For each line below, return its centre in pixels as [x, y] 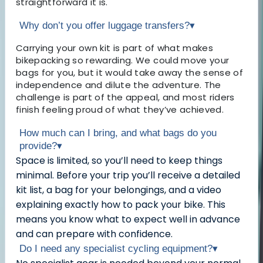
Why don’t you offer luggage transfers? [104, 26]
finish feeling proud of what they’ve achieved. [120, 110]
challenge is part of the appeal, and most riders [125, 97]
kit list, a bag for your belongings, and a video [119, 190]
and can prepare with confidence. [94, 234]
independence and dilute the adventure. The [119, 85]
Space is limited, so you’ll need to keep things [119, 161]
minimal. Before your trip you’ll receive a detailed [128, 176]
